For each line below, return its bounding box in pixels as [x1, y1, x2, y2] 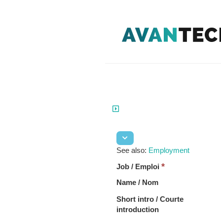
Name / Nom [116, 178, 158, 186]
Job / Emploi [116, 162, 161, 171]
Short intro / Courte [116, 195, 184, 203]
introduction [116, 205, 159, 214]
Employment [148, 146, 189, 154]
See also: [116, 146, 148, 154]
